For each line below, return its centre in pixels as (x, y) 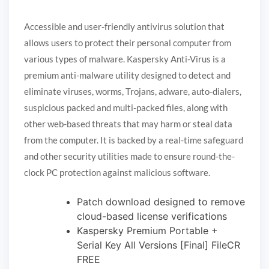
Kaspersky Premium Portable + (147, 230)
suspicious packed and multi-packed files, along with (126, 108)
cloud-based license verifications (152, 216)
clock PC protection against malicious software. (117, 173)
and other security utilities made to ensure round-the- (129, 156)
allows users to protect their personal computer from (128, 43)
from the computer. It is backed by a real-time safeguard (134, 140)
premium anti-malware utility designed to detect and (127, 75)
